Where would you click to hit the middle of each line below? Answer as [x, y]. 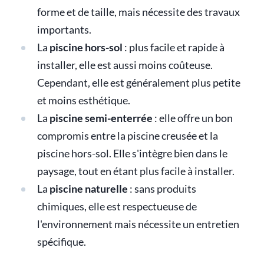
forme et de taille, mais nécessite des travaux [138, 12]
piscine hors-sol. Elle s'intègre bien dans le [132, 153]
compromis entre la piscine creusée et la [127, 136]
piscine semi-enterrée [101, 118]
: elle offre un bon [192, 118]
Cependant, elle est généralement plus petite [138, 82]
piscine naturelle [88, 189]
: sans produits [162, 189]
